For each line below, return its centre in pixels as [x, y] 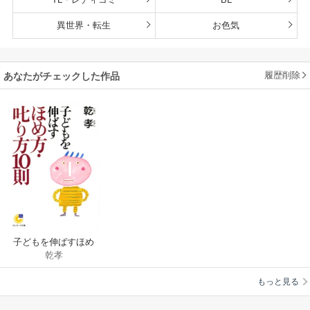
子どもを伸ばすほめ [54, 242]
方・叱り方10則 [54, 256]
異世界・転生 [84, 25]
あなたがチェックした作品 [62, 76]
